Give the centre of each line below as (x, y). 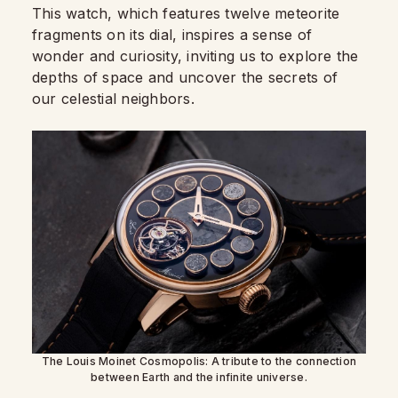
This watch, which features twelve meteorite (186, 13)
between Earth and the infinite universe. (199, 377)
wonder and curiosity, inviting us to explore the (195, 56)
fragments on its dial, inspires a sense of (172, 34)
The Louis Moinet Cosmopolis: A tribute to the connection (199, 361)
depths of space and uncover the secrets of (185, 77)
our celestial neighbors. (113, 98)
